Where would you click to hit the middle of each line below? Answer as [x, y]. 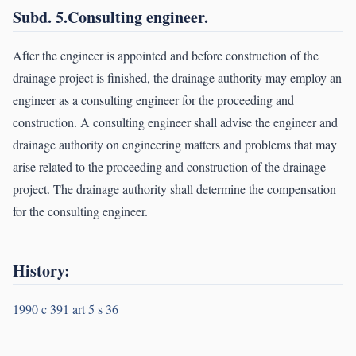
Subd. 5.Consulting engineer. [110, 17]
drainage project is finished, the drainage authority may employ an [177, 78]
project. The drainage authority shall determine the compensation [174, 189]
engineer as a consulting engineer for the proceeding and [153, 100]
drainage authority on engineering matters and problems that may [175, 145]
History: [41, 271]
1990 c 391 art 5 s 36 [66, 309]
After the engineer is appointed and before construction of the [166, 56]
